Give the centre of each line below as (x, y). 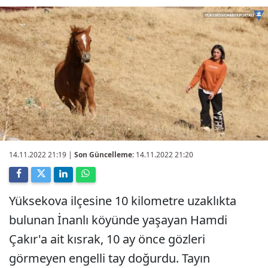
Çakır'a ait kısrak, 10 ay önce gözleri (107, 239)
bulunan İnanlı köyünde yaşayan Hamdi (118, 220)
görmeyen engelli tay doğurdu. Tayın (109, 258)
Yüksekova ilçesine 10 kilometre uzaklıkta (123, 201)
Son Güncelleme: (104, 155)
